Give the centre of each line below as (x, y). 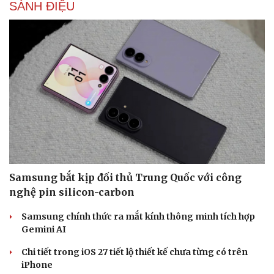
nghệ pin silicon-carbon (72, 192)
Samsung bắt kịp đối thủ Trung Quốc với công (125, 177)
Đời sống (164, 243)
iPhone (37, 265)
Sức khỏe (29, 243)
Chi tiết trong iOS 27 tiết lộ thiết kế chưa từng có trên (135, 252)
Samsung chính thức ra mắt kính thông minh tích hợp (138, 216)
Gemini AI (44, 229)
